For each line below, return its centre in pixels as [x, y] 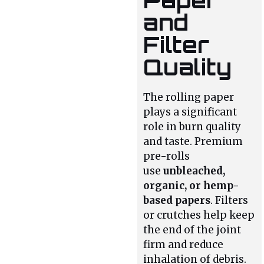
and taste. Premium [193, 141]
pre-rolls [167, 156]
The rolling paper [189, 97]
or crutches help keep [199, 215]
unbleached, [194, 171]
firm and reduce [184, 244]
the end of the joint [192, 230]
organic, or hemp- [192, 185]
